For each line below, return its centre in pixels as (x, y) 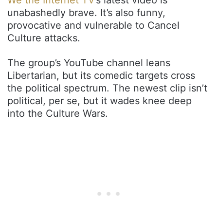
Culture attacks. (44, 38)
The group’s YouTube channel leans (89, 63)
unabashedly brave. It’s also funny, (86, 12)
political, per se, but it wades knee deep (100, 100)
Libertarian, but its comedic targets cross (101, 75)
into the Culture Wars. (58, 113)
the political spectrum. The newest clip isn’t (107, 88)
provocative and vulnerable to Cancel (93, 25)
